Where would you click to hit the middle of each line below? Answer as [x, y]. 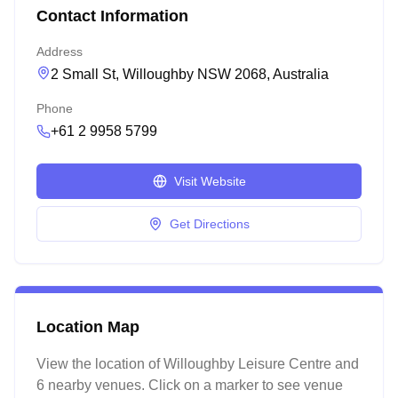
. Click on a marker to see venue [242, 385]
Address [60, 52]
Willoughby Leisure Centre [247, 364]
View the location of [100, 364]
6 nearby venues [89, 385]
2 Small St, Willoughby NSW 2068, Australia [190, 74]
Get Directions [210, 224]
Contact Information [112, 16]
